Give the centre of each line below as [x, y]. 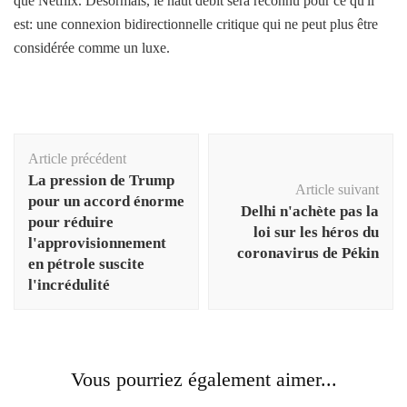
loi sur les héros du [316, 233]
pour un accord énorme [106, 202]
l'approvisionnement [97, 243]
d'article [53, 169]
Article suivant [337, 190]
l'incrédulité [69, 285]
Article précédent [77, 159]
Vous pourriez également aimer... [203, 380]
